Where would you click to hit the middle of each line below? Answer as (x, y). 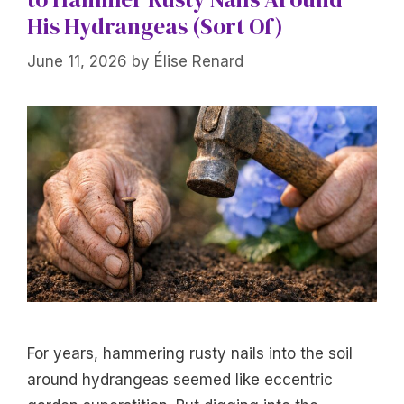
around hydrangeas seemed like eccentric (180, 380)
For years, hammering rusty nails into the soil (190, 354)
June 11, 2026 (77, 61)
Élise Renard (199, 61)
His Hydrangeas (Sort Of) (155, 27)
